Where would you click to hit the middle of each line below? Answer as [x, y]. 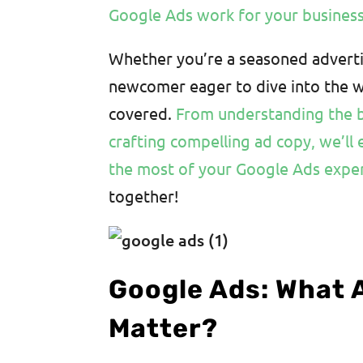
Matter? [164, 328]
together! [144, 196]
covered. [143, 113]
